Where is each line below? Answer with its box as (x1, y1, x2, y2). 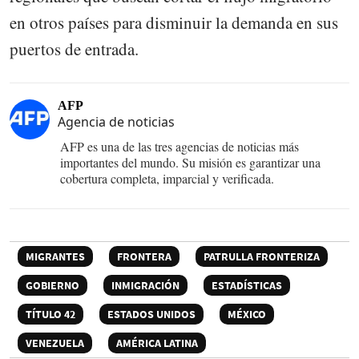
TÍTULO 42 (26, 307, 75, 322)
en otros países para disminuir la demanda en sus (10, 10, 338, 34)
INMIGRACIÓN (111, 278, 179, 293)
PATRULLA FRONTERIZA (204, 249, 320, 264)
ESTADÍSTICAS (212, 278, 282, 293)
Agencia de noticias (58, 113, 175, 131)
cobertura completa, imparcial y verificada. (60, 170, 274, 188)
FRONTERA (117, 249, 171, 264)
